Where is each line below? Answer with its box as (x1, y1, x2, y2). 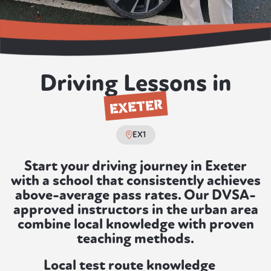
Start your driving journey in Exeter (24, 157, 247, 175)
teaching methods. (77, 230, 194, 248)
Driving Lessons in (39, 68, 232, 98)
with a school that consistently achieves (10, 172, 261, 190)
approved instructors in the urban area (13, 201, 258, 219)
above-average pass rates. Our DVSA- (15, 186, 256, 204)
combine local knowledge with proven (17, 215, 254, 233)
